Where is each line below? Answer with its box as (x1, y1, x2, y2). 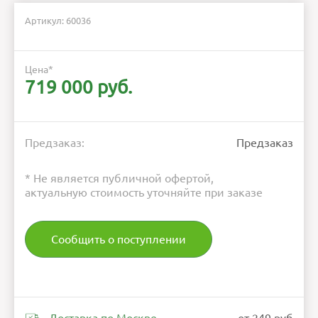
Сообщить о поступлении (51, 233, 186, 246)
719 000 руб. (25, 77, 132, 98)
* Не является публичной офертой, (25, 172, 214, 185)
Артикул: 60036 (25, 16, 91, 26)
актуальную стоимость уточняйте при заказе (25, 186, 263, 199)
